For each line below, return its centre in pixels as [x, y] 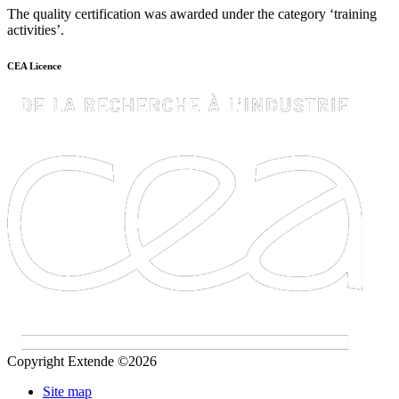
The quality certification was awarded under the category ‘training [192, 14]
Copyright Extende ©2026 [82, 362]
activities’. [36, 30]
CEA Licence [34, 66]
